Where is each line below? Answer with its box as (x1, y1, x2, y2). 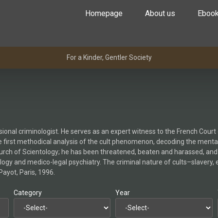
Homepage (85, 9, 123, 18)
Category (13, 189, 42, 197)
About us (145, 9, 175, 18)
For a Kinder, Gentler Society (66, 54, 152, 61)
